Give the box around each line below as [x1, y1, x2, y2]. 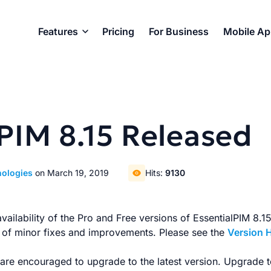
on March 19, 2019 [35, 168, 109, 178]
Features [38, 25, 78, 38]
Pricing [102, 25, 134, 38]
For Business [149, 25, 209, 38]
